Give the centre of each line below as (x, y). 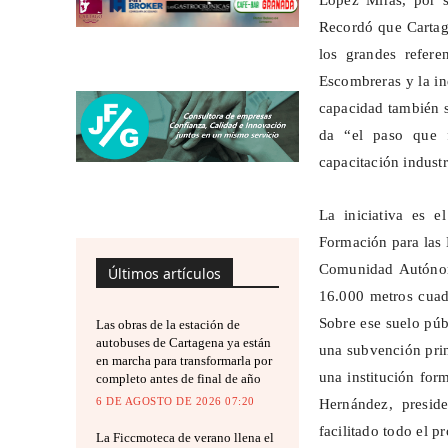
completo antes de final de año (178, 378)
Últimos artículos (164, 273)
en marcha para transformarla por (184, 360)
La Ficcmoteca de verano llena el (185, 437)
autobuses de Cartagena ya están (183, 342)
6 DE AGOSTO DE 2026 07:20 (175, 400)
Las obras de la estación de (168, 324)
